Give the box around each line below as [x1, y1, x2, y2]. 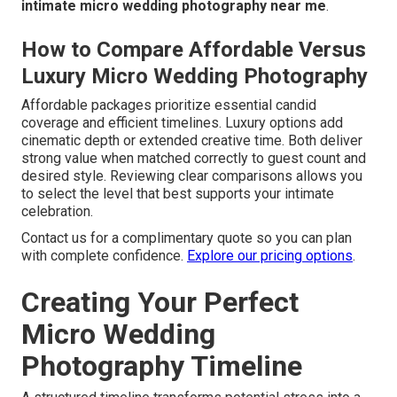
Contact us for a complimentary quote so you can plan [21, 230, 352, 247]
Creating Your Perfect [21, 285, 299, 320]
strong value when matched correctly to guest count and [21, 150, 366, 167]
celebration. [21, 203, 93, 221]
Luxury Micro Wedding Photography [21, 64, 368, 90]
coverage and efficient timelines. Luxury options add [21, 114, 343, 132]
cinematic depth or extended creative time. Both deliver [21, 132, 362, 150]
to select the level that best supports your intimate [21, 185, 334, 203]
